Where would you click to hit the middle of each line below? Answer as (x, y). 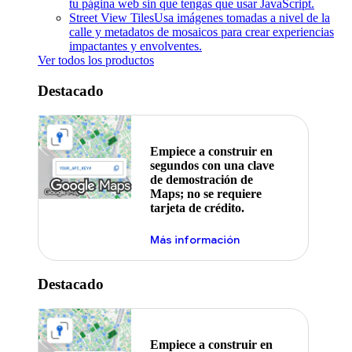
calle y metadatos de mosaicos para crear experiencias (202, 32)
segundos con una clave (212, 166)
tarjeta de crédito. (197, 208)
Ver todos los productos (96, 60)
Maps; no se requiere (205, 194)
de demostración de (201, 180)
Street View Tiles (112, 18)
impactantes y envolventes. (136, 46)
